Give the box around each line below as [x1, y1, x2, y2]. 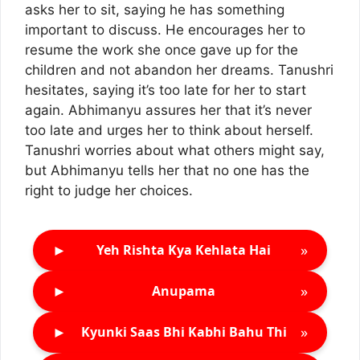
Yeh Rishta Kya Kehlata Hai [96, 241, 271, 260]
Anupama [152, 282, 215, 301]
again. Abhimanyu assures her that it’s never [25, 102, 312, 119]
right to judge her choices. [25, 182, 193, 199]
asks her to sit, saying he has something [25, 2, 284, 18]
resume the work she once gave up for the [25, 42, 298, 59]
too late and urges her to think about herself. [25, 122, 313, 139]
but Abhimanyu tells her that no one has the [25, 162, 309, 179]
